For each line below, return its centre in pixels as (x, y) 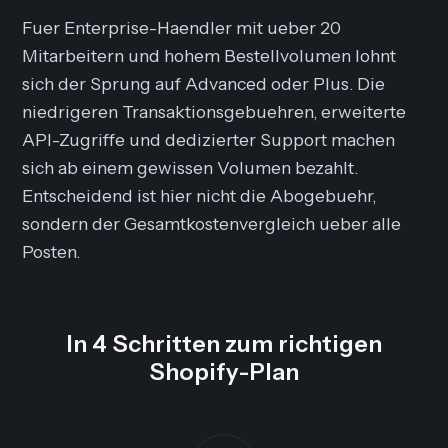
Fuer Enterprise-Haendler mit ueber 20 (182, 27)
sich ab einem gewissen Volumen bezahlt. (190, 167)
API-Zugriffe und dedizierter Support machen (209, 139)
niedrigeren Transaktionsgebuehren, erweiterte (214, 111)
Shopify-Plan (224, 371)
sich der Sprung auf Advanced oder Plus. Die (204, 83)
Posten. (51, 251)
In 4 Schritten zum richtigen (224, 343)
